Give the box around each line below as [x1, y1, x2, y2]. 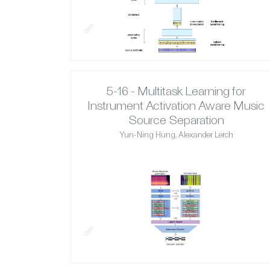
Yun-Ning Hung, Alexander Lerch [119, 130, 233, 140]
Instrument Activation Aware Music [87, 98, 265, 113]
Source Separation [128, 112, 224, 127]
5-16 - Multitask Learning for [106, 83, 246, 98]
